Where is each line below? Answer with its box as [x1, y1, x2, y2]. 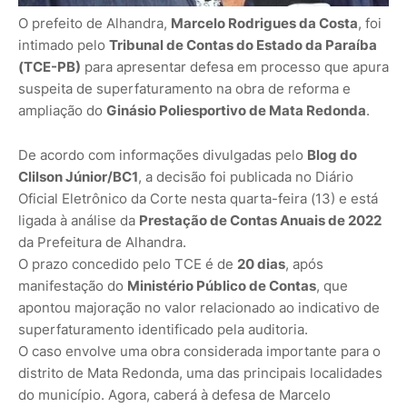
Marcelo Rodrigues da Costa [171, 15, 358, 33]
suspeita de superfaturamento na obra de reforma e [18, 80, 351, 98]
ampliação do [18, 102, 106, 120]
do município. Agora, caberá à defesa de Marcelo [18, 386, 331, 404]
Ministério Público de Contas [127, 277, 316, 295]
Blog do [307, 146, 357, 164]
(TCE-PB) [18, 58, 81, 76]
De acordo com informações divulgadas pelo [18, 146, 307, 164]
